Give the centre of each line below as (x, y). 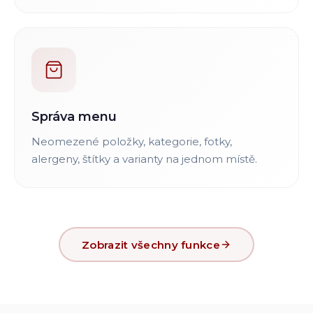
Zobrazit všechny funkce (151, 245)
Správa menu (74, 117)
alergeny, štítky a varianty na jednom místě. (144, 159)
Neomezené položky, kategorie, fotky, (132, 141)
